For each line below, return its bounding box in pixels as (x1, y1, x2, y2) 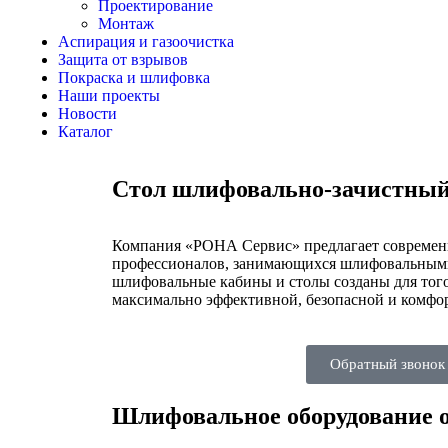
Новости (58, 105, 117, 122)
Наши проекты (58, 87, 160, 104)
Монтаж (98, 15, 154, 32)
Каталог (58, 123, 113, 140)
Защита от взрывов (58, 51, 188, 68)
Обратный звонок (329, 356, 445, 372)
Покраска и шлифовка (58, 69, 210, 86)
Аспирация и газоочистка (58, 33, 234, 50)
